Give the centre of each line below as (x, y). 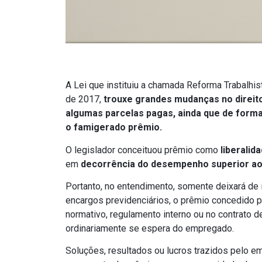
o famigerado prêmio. (114, 127)
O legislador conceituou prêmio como (143, 150)
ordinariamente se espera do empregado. (150, 229)
